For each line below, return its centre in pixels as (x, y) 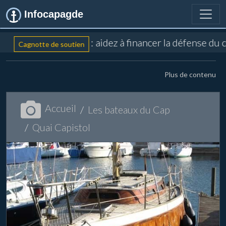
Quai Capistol (61, 127)
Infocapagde (52, 14)
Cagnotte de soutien (48, 44)
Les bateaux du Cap (129, 109)
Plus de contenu (190, 74)
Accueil (61, 108)
